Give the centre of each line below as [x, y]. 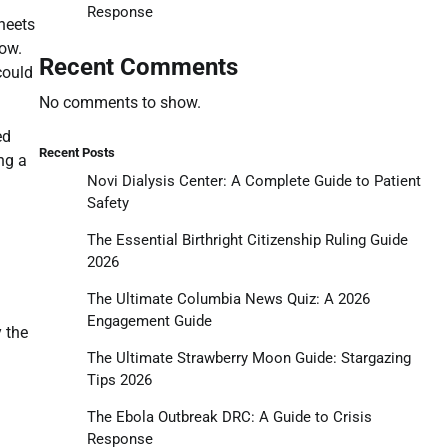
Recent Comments [138, 66]
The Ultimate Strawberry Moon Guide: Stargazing [248, 357]
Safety [107, 202]
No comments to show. [119, 102]
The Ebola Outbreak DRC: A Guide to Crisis [229, 416]
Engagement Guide [149, 320]
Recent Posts [76, 152]
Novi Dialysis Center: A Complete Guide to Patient [253, 180]
